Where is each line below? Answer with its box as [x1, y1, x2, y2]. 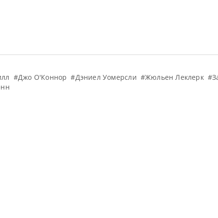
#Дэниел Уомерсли [71, 72, 137, 82]
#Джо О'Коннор [13, 72, 67, 82]
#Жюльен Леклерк [140, 72, 204, 82]
